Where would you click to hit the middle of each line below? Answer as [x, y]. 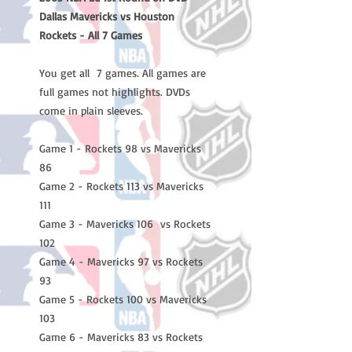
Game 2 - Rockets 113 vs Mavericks [121, 186]
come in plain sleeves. [91, 110]
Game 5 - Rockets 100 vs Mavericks [123, 299]
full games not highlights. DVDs [115, 92]
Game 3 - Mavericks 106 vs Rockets [125, 224]
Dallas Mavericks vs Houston [107, 16]
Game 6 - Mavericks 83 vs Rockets [121, 337]
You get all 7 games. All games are [123, 73]
